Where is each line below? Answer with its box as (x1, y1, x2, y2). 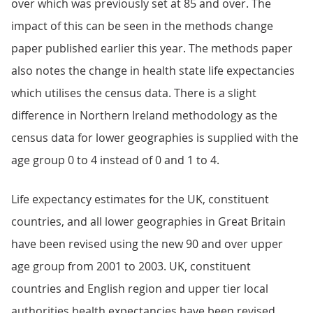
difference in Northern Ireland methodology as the (11, 108, 277, 123)
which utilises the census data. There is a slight (11, 85, 256, 101)
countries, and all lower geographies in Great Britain (11, 214, 286, 229)
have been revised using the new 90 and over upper (11, 236, 283, 252)
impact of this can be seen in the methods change (11, 18, 273, 34)
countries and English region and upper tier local (11, 281, 268, 296)
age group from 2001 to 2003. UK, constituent (11, 259, 251, 274)
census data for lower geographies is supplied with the (11, 130, 298, 145)
